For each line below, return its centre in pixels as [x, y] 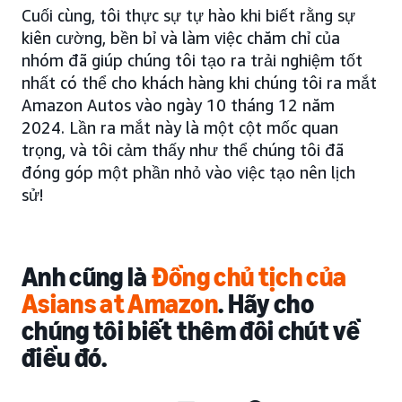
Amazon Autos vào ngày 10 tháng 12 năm [178, 105]
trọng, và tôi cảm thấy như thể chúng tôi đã [183, 150]
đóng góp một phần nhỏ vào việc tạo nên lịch [188, 173]
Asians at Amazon [120, 305]
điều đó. [65, 358]
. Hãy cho [267, 305]
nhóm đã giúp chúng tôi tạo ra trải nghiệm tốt [192, 61]
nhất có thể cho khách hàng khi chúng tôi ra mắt [199, 83]
